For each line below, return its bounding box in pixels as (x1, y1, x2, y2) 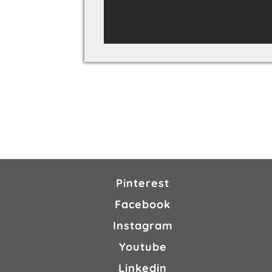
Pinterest (116, 176, 170, 191)
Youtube (118, 239, 167, 254)
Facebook (115, 197, 171, 212)
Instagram (112, 218, 173, 233)
